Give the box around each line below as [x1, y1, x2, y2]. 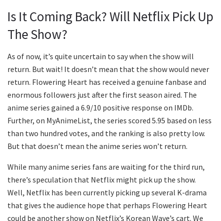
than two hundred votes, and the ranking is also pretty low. [7, 128, 205, 138]
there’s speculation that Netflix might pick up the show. [7, 174, 196, 184]
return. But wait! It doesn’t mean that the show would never [7, 64, 209, 74]
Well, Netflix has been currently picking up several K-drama [7, 187, 207, 197]
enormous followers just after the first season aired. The [7, 89, 197, 100]
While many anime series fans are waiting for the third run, [7, 161, 205, 172]
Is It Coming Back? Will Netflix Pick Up [7, 8, 214, 25]
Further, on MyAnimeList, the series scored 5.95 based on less [7, 115, 212, 125]
